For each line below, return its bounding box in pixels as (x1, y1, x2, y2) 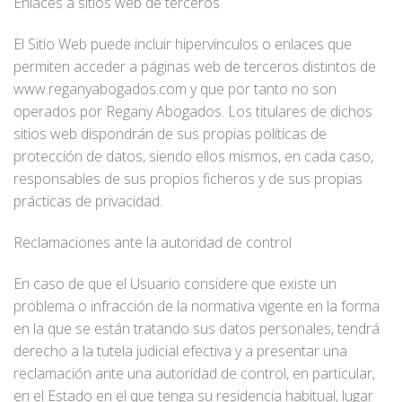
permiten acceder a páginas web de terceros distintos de (13, 56, 376, 76)
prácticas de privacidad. (13, 190, 162, 211)
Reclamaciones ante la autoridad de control (13, 232, 292, 252)
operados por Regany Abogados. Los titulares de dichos (13, 100, 372, 121)
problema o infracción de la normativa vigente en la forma (13, 295, 380, 316)
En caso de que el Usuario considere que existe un (13, 273, 336, 293)
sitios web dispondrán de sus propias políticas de (13, 123, 327, 144)
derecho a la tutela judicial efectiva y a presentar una (13, 340, 347, 361)
